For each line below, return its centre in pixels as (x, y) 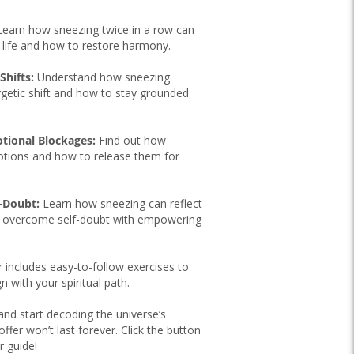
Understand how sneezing (102, 77)
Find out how (131, 140)
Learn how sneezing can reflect (121, 203)
